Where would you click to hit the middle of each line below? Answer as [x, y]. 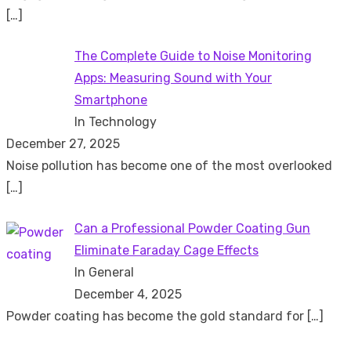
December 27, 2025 [63, 143]
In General [104, 272]
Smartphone [111, 100]
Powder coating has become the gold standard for [157, 316]
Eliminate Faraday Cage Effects [166, 250]
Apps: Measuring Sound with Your [173, 78]
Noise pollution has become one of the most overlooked [169, 165]
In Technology [116, 121]
